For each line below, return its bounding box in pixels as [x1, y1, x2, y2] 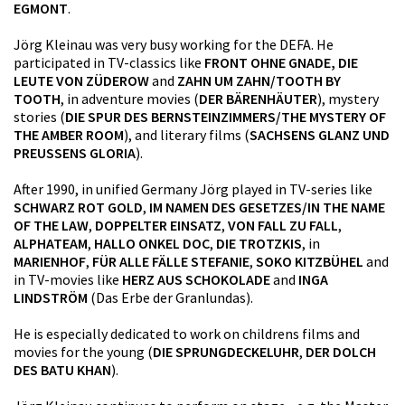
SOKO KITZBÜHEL [256, 251, 363, 270]
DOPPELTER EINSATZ [95, 215, 221, 234]
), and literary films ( [124, 125, 250, 144]
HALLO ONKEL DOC [94, 233, 210, 252]
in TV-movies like [14, 269, 122, 288]
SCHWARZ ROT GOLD [14, 197, 143, 216]
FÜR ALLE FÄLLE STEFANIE [92, 251, 250, 270]
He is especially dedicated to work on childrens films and [14, 324, 360, 343]
